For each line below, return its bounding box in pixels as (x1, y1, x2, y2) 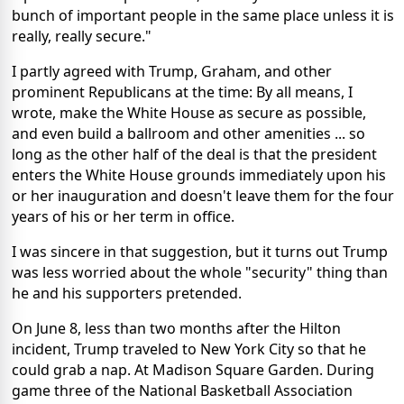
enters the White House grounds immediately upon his (12, 164, 386, 185)
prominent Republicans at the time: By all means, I (12, 81, 353, 102)
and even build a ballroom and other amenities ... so (12, 123, 365, 143)
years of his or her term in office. (12, 206, 234, 226)
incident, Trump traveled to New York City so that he (12, 338, 366, 359)
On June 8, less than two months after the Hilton (12, 317, 341, 338)
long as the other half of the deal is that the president (12, 143, 377, 164)
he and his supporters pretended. (12, 282, 242, 303)
